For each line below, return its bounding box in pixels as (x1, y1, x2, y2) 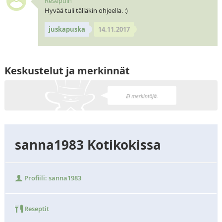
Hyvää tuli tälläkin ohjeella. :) (44, 5, 128, 15)
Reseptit (23, 204, 50, 213)
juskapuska (48, 24, 85, 34)
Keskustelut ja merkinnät (4, 64, 130, 78)
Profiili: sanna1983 (23, 173, 82, 182)
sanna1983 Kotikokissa (15, 135, 162, 154)
